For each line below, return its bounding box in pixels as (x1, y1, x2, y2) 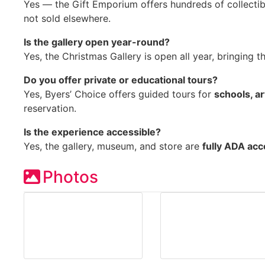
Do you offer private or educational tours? (24, 73, 218, 86)
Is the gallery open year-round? (24, 35, 170, 48)
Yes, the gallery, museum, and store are (24, 140, 202, 152)
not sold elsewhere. (24, 12, 111, 24)
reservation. (24, 102, 76, 114)
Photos (43, 166, 98, 187)
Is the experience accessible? (24, 125, 161, 138)
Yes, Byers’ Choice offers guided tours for (24, 88, 214, 100)
